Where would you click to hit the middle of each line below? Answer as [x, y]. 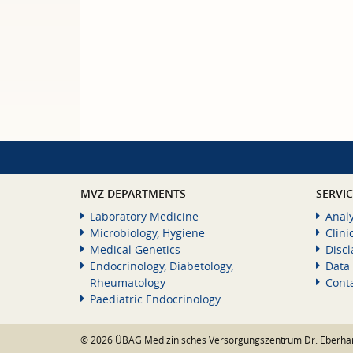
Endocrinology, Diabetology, [162, 266]
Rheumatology [128, 283]
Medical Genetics [135, 250]
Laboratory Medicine [144, 217]
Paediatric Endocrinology [155, 299]
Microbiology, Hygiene [147, 233]
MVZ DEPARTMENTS [133, 194]
